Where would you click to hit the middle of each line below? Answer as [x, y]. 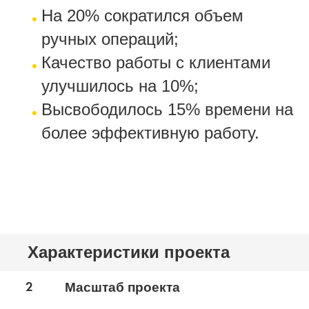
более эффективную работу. [150, 132]
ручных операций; [110, 39]
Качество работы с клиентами [156, 62]
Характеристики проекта [129, 252]
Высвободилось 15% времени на [167, 109]
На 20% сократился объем [142, 15]
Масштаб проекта [122, 287]
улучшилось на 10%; [120, 86]
